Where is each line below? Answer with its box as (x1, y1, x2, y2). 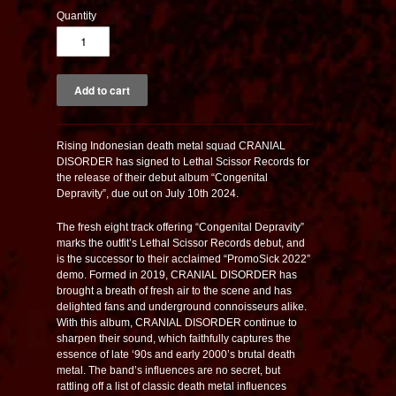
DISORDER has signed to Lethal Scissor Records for (57, 155, 309, 168)
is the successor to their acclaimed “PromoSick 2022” (57, 252, 310, 265)
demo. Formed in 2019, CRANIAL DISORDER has (57, 268, 297, 281)
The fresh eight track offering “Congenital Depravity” (57, 220, 304, 233)
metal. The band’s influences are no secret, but (57, 363, 280, 377)
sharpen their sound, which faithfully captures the (57, 331, 291, 345)
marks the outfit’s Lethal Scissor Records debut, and (57, 236, 305, 249)
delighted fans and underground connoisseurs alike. (57, 300, 307, 313)
